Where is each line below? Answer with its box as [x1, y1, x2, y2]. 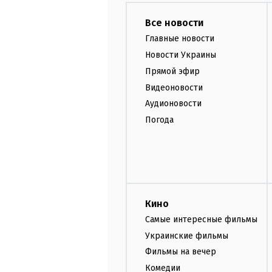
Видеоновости [145, 82, 203, 93]
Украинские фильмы [145, 230, 228, 241]
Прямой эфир [145, 66, 200, 76]
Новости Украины [145, 49, 216, 60]
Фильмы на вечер [145, 246, 216, 257]
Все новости [145, 17, 203, 29]
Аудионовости [145, 98, 202, 109]
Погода [145, 115, 174, 126]
